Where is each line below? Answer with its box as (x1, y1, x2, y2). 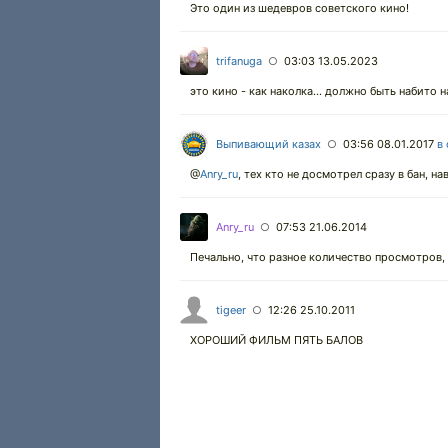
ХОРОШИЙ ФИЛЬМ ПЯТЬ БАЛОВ (190, 332, 363, 347)
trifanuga (216, 53, 262, 68)
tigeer (216, 302, 246, 317)
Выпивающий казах (216, 136, 321, 151)
